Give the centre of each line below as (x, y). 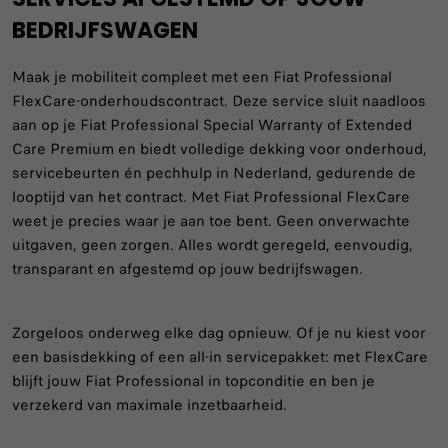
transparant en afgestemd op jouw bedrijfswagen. (187, 269)
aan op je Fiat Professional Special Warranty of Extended (212, 125)
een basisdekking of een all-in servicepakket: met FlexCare (220, 357)
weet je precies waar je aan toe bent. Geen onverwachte (211, 221)
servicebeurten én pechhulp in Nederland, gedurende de (214, 173)
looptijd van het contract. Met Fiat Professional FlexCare (211, 197)
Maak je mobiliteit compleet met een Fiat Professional (202, 77)
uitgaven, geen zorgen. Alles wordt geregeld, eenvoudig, (212, 245)
